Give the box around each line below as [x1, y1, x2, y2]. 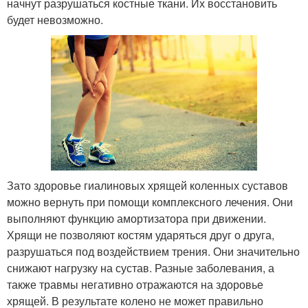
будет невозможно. [7, 12, 103, 27]
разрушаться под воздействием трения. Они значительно [7, 243, 300, 259]
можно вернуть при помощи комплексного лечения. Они [7, 193, 293, 210]
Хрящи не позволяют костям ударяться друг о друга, [7, 226, 274, 243]
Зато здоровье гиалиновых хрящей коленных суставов [7, 177, 288, 193]
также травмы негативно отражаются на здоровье [7, 276, 263, 292]
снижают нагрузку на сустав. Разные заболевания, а [7, 259, 274, 276]
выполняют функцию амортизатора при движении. [7, 210, 266, 226]
